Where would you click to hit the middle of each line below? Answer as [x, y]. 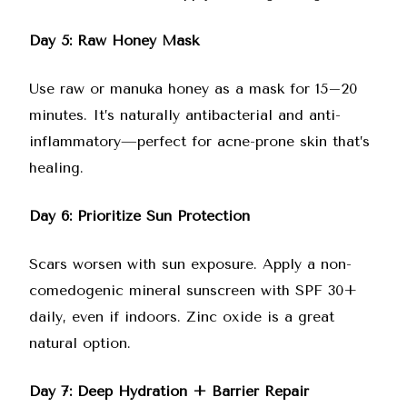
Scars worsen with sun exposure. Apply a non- [190, 264]
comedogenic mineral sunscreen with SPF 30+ [193, 290]
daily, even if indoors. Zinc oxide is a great [182, 317]
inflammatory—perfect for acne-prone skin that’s [199, 141]
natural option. [80, 343]
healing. [56, 168]
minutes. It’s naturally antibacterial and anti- [185, 115]
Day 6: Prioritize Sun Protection [139, 216]
